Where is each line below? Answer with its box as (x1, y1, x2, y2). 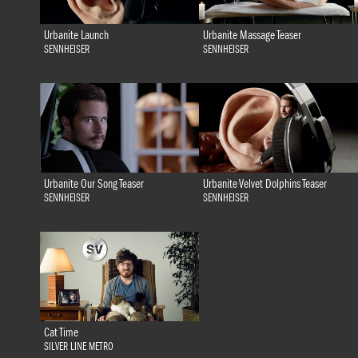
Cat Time (43, 324, 78, 340)
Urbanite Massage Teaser (202, 27, 301, 42)
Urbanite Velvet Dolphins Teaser (202, 176, 327, 191)
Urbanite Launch (43, 27, 109, 42)
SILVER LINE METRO (43, 340, 113, 353)
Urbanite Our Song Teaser (43, 176, 144, 191)
